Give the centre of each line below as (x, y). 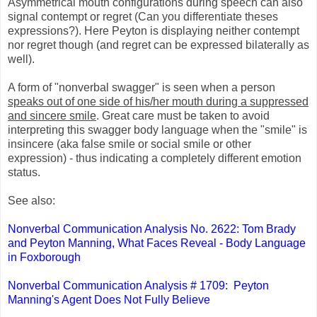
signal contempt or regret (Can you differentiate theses (143, 16)
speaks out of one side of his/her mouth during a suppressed (158, 101)
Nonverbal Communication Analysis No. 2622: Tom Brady (152, 229)
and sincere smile (52, 115)
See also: (31, 200)
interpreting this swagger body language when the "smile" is (157, 129)
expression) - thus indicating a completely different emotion (155, 158)
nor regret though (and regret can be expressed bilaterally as (158, 45)
